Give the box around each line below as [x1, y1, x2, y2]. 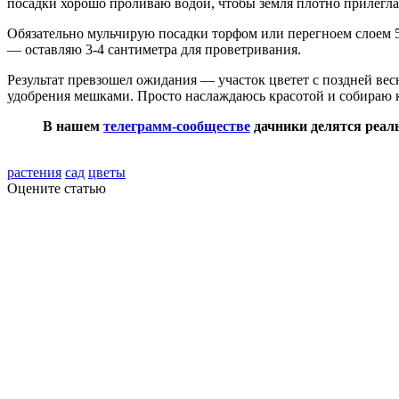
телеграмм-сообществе [103, 118, 250, 134]
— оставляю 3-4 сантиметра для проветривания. [7, 42, 301, 58]
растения [7, 165, 61, 181]
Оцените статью [7, 181, 106, 197]
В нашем [43, 118, 103, 134]
